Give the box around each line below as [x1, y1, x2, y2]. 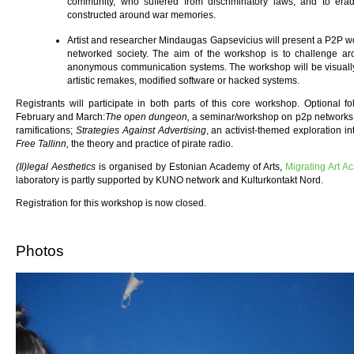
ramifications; [16, 125, 76, 137]
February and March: [16, 111, 106, 123]
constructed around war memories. [67, 9, 216, 21]
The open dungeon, [105, 111, 193, 123]
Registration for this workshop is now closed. [16, 198, 206, 209]
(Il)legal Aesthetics [16, 161, 99, 173]
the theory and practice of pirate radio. [71, 138, 233, 150]
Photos [16, 243, 64, 260]
